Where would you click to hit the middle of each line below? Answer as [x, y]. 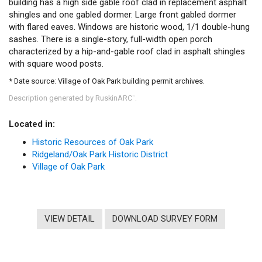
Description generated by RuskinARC [70, 98]
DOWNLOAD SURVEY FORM [165, 218]
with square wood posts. [56, 63]
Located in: [32, 124]
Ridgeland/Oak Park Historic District [100, 154]
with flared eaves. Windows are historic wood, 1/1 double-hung [129, 27]
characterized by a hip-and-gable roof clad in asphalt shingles [127, 51]
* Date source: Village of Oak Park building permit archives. [107, 81]
